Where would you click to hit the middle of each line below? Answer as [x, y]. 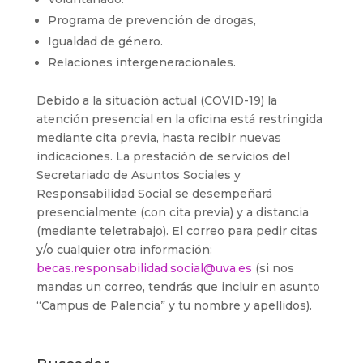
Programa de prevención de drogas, [152, 20]
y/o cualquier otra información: [124, 250]
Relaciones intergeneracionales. [141, 62]
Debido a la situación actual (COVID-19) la [156, 100]
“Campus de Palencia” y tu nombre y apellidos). [174, 305]
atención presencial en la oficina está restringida [179, 119]
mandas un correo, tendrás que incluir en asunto [178, 287]
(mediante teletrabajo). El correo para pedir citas [177, 231]
